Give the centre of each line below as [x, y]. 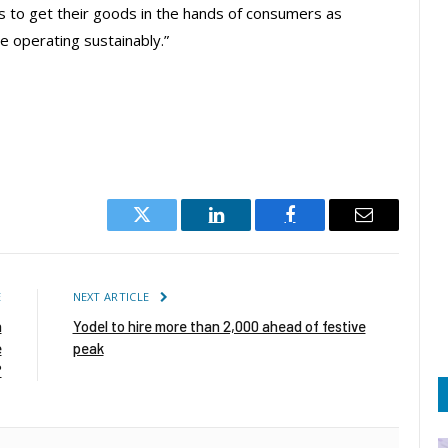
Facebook [323, 229]
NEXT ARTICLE [112, 297]
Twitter [166, 229]
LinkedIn [247, 229]
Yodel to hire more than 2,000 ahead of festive [219, 326]
